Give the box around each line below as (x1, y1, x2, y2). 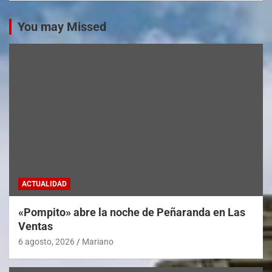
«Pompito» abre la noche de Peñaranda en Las (18, 205, 245, 219)
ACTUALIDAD (22, 179, 67, 188)
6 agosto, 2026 (18, 236, 75, 246)
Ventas (18, 219, 53, 233)
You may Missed (18, 19, 106, 34)
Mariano (82, 236, 114, 246)
